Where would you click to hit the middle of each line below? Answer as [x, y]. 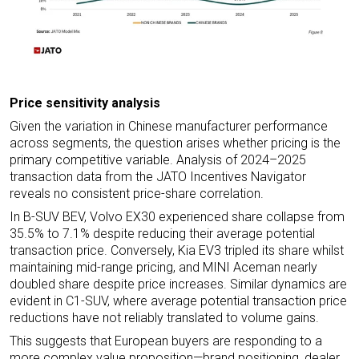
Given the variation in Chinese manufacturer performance [169, 126]
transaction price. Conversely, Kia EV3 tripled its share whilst [177, 250]
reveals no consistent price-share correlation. [137, 193]
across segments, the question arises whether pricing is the [175, 143]
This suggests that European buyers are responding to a [166, 341]
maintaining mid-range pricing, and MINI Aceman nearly [163, 267]
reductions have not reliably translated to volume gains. [164, 317]
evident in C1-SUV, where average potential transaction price [178, 301]
